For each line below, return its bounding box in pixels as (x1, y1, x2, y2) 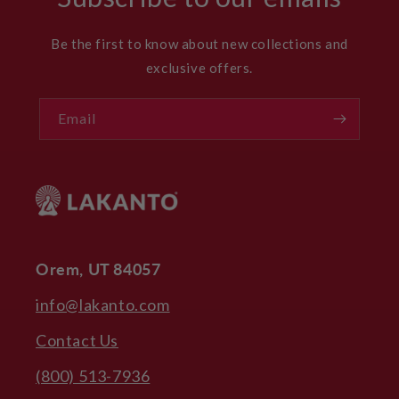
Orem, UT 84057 (36, 257, 161, 280)
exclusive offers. (145, 60, 254, 77)
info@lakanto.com (36, 295, 170, 314)
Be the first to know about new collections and (51, 36, 348, 53)
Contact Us (36, 330, 118, 350)
